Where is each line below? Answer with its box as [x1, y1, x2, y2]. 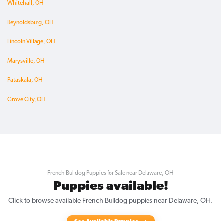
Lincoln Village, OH [7, 39, 55, 45]
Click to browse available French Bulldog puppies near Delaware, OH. [8, 197, 213, 205]
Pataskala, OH [7, 77, 43, 84]
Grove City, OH [7, 97, 46, 103]
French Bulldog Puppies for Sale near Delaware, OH [47, 170, 174, 177]
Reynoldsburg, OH [7, 20, 54, 26]
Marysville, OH [7, 58, 45, 65]
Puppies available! [53, 180, 168, 194]
